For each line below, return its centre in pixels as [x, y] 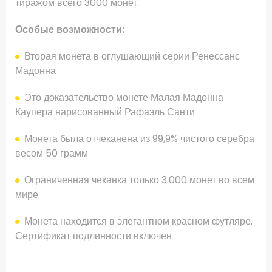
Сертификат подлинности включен [93, 236]
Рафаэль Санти [160, 112]
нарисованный [89, 112]
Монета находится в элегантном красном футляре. [138, 222]
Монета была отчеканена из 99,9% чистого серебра [139, 139]
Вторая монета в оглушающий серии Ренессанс [132, 56]
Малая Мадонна [187, 98]
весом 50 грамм [52, 154]
